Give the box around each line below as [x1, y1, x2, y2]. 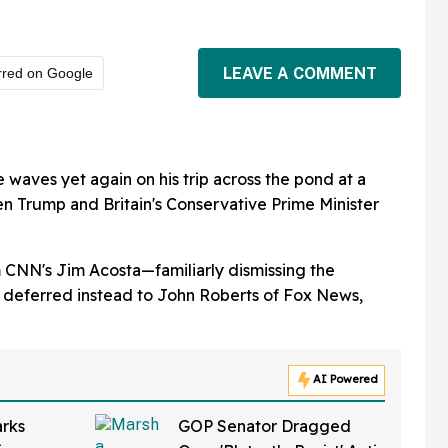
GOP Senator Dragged [177, 416, 351, 436]
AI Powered [313, 372, 378, 387]
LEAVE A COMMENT [222, 63, 377, 83]
